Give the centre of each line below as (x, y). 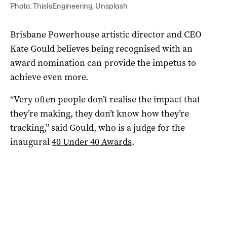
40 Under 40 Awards (92, 142)
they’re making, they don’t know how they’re (100, 113)
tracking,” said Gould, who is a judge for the (98, 127)
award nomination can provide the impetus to (103, 63)
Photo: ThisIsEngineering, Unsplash (69, 6)
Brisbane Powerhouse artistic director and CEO (106, 34)
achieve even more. (49, 77)
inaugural (31, 142)
